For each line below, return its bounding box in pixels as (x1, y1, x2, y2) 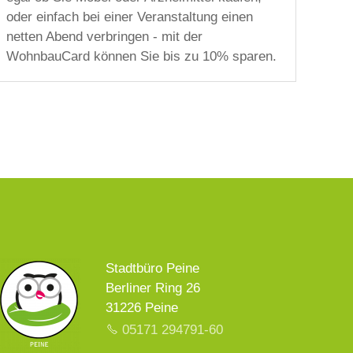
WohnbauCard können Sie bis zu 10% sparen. (6, 49, 277, 65)
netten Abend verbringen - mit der (6, 29, 203, 45)
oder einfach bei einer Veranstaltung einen (6, 9, 254, 25)
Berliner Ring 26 (106, 280, 201, 295)
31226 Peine (106, 299, 179, 315)
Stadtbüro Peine (106, 260, 200, 276)
